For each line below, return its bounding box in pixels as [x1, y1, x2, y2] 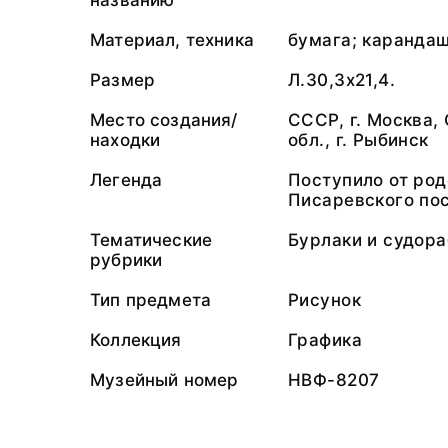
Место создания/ [90, 110, 238, 130]
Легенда [90, 170, 163, 190]
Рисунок [288, 290, 361, 310]
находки [90, 130, 161, 150]
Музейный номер [90, 370, 239, 390]
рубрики [90, 250, 163, 270]
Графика [288, 330, 362, 350]
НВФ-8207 [288, 370, 380, 390]
